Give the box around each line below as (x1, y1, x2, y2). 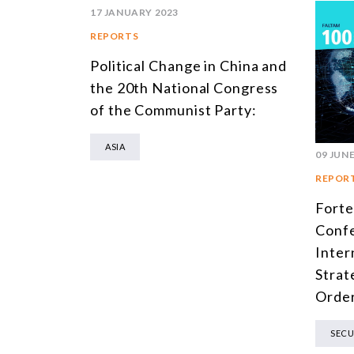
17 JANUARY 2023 (90, 6, 179, 19)
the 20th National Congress (90, 79, 279, 97)
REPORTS (90, 30, 139, 43)
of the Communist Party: (90, 101, 257, 119)
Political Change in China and (90, 57, 288, 75)
